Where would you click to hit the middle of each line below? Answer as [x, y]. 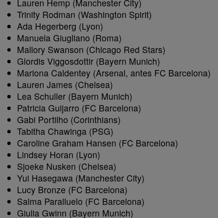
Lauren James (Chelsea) [65, 84]
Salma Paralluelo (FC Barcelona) [81, 201]
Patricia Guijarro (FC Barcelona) [79, 108]
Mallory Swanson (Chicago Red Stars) [91, 49]
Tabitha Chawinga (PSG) [65, 131]
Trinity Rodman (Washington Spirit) [84, 14]
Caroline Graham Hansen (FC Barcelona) [98, 143]
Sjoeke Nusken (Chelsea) [67, 166]
